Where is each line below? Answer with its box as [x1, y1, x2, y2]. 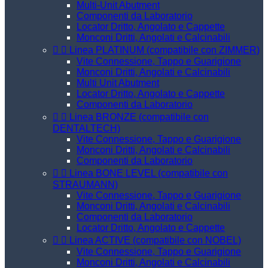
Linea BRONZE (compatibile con [69, 112, 209, 122]
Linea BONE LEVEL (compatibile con [69, 168, 228, 178]
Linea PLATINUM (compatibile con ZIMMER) [69, 45, 260, 55]
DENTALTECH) [53, 123, 120, 133]
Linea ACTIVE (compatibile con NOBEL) [69, 235, 241, 245]
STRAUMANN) [53, 179, 118, 190]
